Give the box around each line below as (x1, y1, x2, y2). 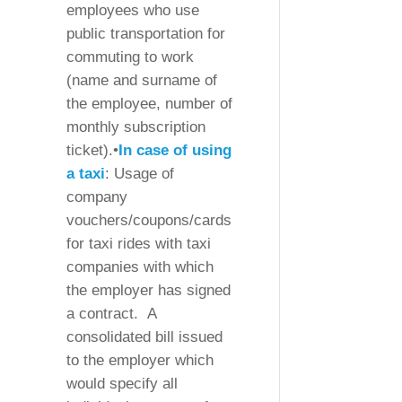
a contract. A (66, 305, 156, 323)
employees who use (66, 2, 199, 20)
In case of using (118, 142, 232, 160)
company (66, 188, 127, 206)
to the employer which (66, 352, 214, 370)
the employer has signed (66, 282, 231, 300)
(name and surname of (66, 72, 217, 90)
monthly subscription (66, 118, 205, 136)
